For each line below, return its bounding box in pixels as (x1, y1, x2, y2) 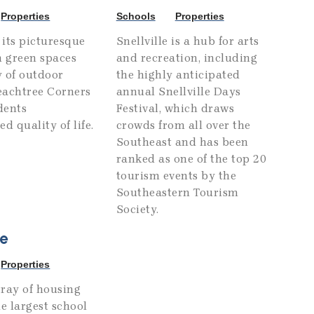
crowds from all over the (116, 118, 251, 132)
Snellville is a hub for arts (116, 34, 259, 48)
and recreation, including (116, 51, 258, 65)
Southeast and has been (116, 135, 249, 149)
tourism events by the (116, 169, 237, 183)
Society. (116, 203, 159, 217)
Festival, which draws (116, 102, 235, 116)
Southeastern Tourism (116, 186, 239, 200)
